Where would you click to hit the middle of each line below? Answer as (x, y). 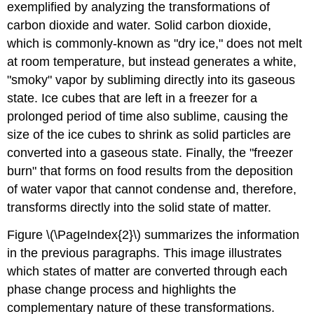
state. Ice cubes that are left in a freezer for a (132, 98)
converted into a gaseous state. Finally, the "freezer (150, 153)
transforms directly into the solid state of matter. (139, 208)
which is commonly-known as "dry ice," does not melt (155, 44)
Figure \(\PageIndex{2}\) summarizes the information (153, 234)
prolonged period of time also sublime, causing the (148, 117)
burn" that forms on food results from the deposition (150, 171)
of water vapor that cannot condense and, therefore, (152, 190)
